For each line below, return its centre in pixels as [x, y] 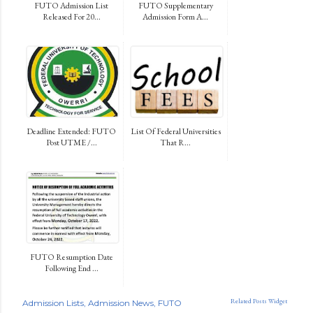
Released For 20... [71, 16]
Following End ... [71, 268]
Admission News [121, 303]
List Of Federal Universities [175, 131]
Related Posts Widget [259, 301]
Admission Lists [53, 303]
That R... [175, 142]
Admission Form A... [175, 16]
